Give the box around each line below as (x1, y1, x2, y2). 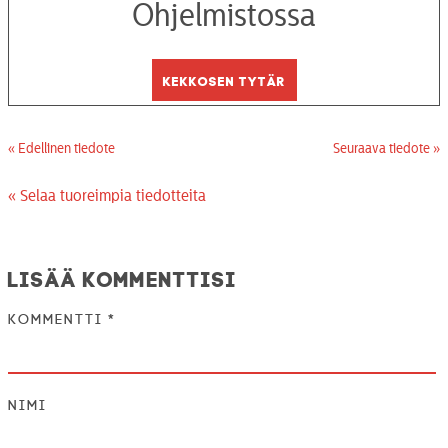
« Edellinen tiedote (8, 142, 115, 157)
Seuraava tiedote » (333, 142, 440, 157)
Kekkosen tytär (162, 73, 286, 87)
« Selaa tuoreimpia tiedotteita (8, 188, 206, 205)
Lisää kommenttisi (8, 265, 237, 287)
